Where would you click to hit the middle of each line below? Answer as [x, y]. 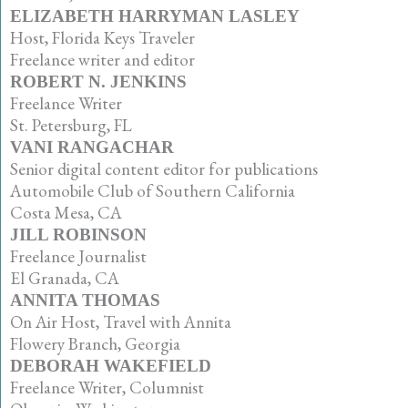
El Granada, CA [65, 278]
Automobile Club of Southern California [153, 190]
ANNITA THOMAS [85, 300]
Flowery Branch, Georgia [95, 343]
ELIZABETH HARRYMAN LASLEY [155, 15]
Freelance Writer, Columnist [107, 387]
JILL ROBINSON [78, 234]
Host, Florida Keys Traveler [102, 37]
